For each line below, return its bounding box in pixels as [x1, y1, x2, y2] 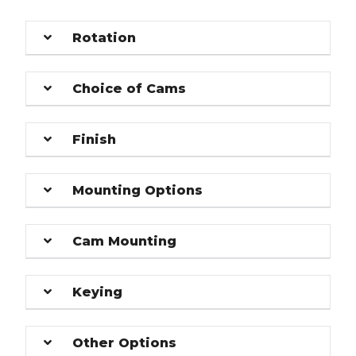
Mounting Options [72, 182, 203, 198]
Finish [72, 131, 117, 147]
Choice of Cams [72, 80, 187, 96]
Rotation [72, 29, 137, 45]
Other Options [72, 335, 177, 350]
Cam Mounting [72, 233, 177, 249]
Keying [72, 284, 123, 300]
